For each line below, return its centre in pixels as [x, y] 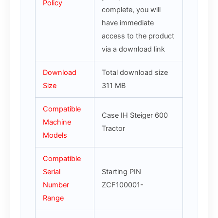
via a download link [133, 49]
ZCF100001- [122, 185]
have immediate [127, 23]
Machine [57, 122]
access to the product [138, 36]
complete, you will [131, 10]
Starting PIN [121, 172]
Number [56, 185]
